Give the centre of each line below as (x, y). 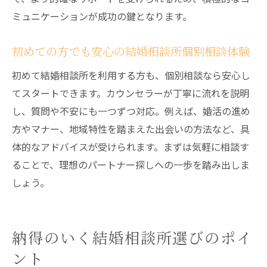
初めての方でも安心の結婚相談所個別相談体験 (131, 51)
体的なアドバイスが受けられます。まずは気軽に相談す (131, 147)
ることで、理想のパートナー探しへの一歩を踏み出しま (131, 164)
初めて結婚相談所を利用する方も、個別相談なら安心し (131, 75)
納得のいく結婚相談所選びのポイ (133, 237)
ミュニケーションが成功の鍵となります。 (102, 16)
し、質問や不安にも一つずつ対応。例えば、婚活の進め (131, 111)
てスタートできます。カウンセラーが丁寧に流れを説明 (131, 93)
